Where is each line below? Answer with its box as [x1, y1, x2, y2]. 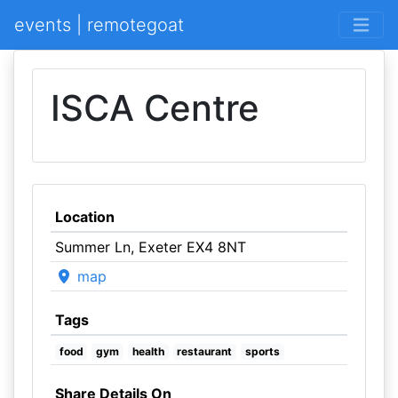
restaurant [177, 345, 233, 358]
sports [244, 345, 280, 358]
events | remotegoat [14, 14, 184, 36]
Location [54, 208, 115, 226]
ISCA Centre [51, 86, 259, 130]
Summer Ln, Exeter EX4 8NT [54, 238, 246, 256]
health [131, 345, 164, 358]
